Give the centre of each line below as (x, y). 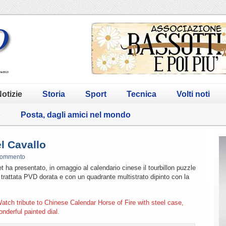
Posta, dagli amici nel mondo (76, 115)
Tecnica (142, 94)
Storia (54, 94)
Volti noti (193, 94)
